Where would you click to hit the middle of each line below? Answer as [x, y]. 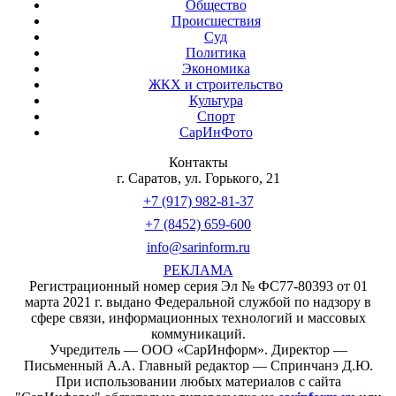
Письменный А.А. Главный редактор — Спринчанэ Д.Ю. [198, 366]
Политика [216, 53]
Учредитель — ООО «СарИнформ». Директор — [198, 350]
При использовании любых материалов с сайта [198, 382]
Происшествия [216, 21]
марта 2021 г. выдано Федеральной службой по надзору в [198, 302]
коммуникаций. [198, 334]
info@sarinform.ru [198, 247]
